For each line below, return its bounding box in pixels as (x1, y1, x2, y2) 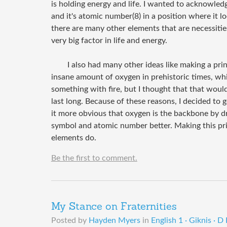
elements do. (51, 133, 96, 142)
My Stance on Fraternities (51, 202, 177, 212)
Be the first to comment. (51, 154, 137, 162)
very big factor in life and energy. (51, 36, 167, 45)
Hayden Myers (88, 216, 140, 224)
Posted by (51, 216, 89, 224)
